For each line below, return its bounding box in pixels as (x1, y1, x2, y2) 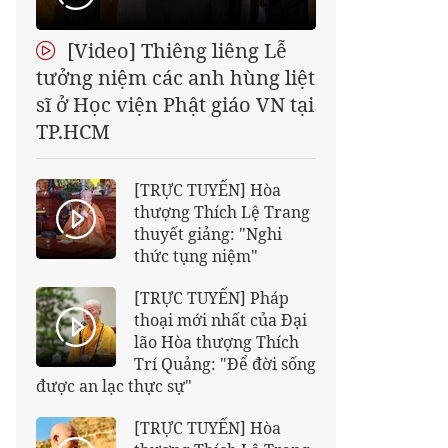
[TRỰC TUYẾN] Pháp (134, 287, 289, 309)
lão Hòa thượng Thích (134, 331, 299, 353)
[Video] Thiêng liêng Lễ (62, 37, 287, 64)
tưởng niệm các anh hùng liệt (36, 64, 315, 91)
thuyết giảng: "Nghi (134, 223, 282, 245)
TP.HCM (36, 118, 110, 145)
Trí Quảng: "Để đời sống (134, 353, 316, 375)
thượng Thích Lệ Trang (134, 201, 310, 223)
